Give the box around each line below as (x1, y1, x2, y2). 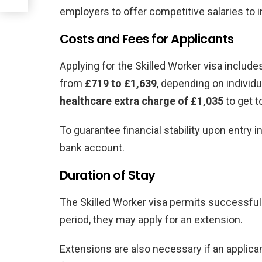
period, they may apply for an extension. (60, 213, 243, 226)
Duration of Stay (60, 166, 156, 184)
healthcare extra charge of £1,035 (60, 94, 223, 107)
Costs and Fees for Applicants (60, 30, 234, 47)
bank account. (60, 141, 125, 154)
